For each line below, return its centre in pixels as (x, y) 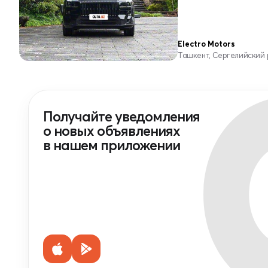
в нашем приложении (112, 145)
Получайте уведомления (121, 116)
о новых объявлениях (112, 131)
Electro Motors (206, 44)
